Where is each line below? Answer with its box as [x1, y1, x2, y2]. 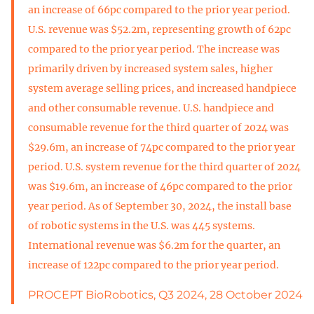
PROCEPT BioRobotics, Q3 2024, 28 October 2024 [28, 287, 303, 301]
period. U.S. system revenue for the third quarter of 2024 [28, 160, 301, 173]
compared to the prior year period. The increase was [28, 42, 280, 55]
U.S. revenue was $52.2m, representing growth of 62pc [28, 22, 291, 36]
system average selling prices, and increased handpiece [28, 81, 296, 95]
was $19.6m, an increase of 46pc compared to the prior [28, 179, 292, 193]
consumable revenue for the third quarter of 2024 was [28, 121, 289, 134]
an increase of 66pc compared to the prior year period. [28, 3, 290, 16]
